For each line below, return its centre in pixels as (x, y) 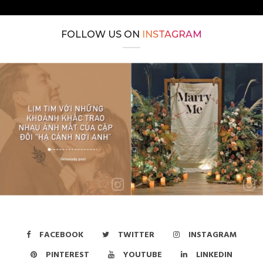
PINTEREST (68, 255)
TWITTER (136, 235)
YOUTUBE (143, 255)
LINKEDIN (214, 255)
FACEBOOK (61, 235)
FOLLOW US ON (102, 34)
